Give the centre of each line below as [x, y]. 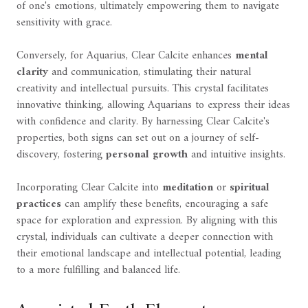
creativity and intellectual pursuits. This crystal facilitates [143, 89]
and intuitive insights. [236, 155]
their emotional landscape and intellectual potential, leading [149, 254]
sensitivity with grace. [64, 23]
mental [252, 56]
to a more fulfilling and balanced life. [98, 270]
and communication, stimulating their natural [150, 72]
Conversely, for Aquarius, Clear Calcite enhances [126, 56]
